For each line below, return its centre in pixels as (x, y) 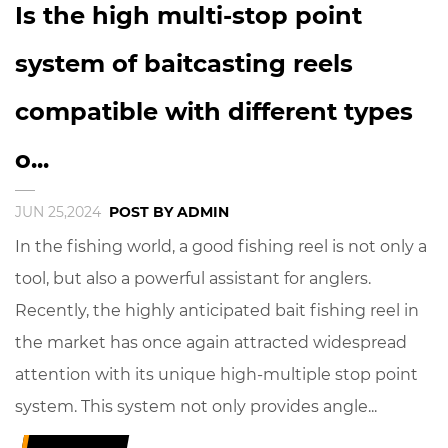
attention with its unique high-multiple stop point (216, 375)
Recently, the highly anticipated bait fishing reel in (217, 311)
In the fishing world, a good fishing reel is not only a (221, 247)
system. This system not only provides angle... (196, 407)
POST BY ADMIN (169, 212)
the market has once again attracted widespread (211, 343)
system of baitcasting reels (184, 64)
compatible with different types (214, 112)
